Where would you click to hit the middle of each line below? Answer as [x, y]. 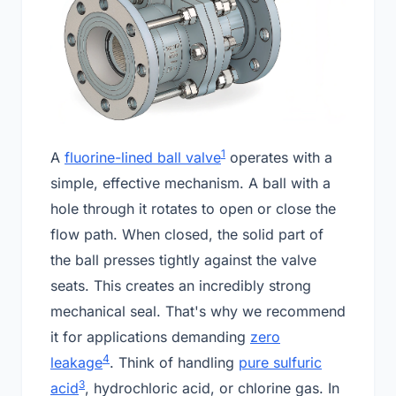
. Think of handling [174, 362]
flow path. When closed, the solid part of [187, 234]
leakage [76, 362]
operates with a [279, 157]
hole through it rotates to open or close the [193, 208]
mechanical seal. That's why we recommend [198, 311]
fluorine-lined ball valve [143, 157]
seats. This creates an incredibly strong [181, 285]
